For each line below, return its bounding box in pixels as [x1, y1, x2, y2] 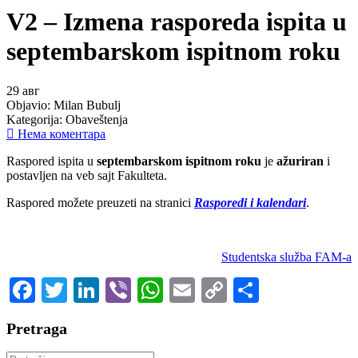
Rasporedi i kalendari [194, 195, 306, 209]
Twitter [67, 275, 141, 304]
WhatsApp [163, 275, 272, 304]
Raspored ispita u [6, 153, 97, 168]
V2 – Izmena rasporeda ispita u [6, 7, 347, 37]
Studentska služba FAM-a [221, 249, 352, 264]
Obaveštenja [66, 112, 128, 126]
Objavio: [6, 97, 54, 112]
